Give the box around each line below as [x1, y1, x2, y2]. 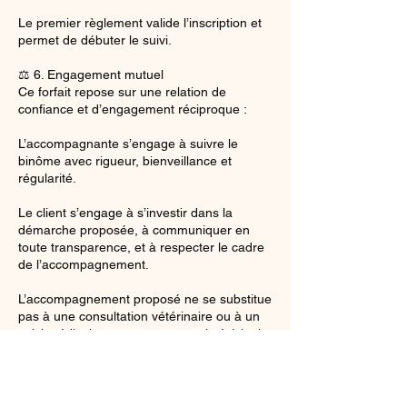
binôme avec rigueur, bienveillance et [18, 154, 232, 168]
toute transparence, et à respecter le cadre [18, 240, 264, 254]
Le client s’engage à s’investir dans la [18, 205, 233, 220]
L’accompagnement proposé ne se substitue [18, 292, 272, 306]
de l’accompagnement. [18, 257, 149, 272]
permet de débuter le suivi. [18, 33, 172, 47]
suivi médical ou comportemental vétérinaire [18, 326, 273, 341]
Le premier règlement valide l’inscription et [18, 15, 262, 30]
